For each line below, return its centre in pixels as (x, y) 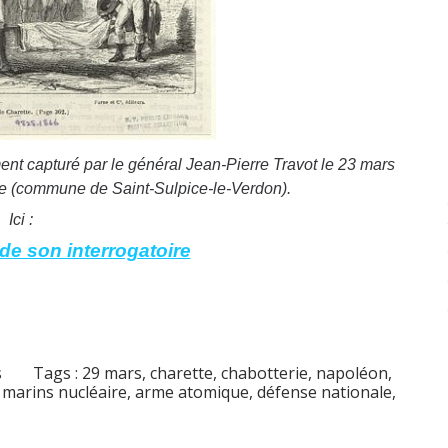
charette (182, 373)
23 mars (367, 165)
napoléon (352, 373)
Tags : (58, 373)
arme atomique (192, 392)
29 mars (112, 373)
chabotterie (265, 373)
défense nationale (324, 392)
